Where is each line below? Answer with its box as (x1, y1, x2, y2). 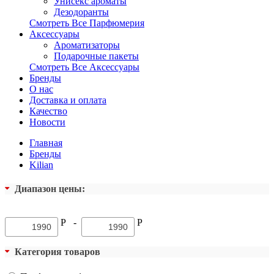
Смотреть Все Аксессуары (29, 62, 139, 72)
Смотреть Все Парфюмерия (29, 18, 144, 28)
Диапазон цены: (15, 183, 85, 194)
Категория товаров (15, 246, 100, 257)
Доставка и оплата (29, 95, 106, 105)
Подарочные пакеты (54, 51, 139, 61)
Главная (29, 138, 62, 148)
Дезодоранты (54, 7, 109, 17)
